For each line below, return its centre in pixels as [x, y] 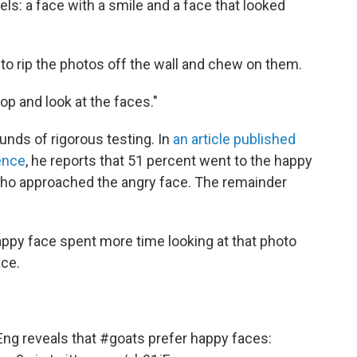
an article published [234, 139]
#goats [122, 338]
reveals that [59, 338]
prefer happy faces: [208, 338]
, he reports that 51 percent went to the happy [169, 160]
